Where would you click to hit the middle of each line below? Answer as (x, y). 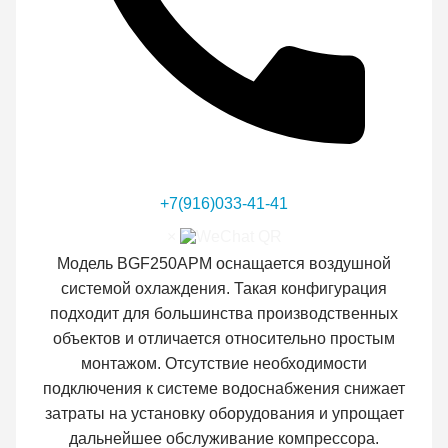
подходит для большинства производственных (224, 313)
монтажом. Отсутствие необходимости (224, 363)
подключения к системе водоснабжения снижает (224, 388)
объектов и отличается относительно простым (224, 338)
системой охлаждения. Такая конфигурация (224, 288)
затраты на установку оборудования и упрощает (224, 413)
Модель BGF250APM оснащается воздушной (224, 263)
